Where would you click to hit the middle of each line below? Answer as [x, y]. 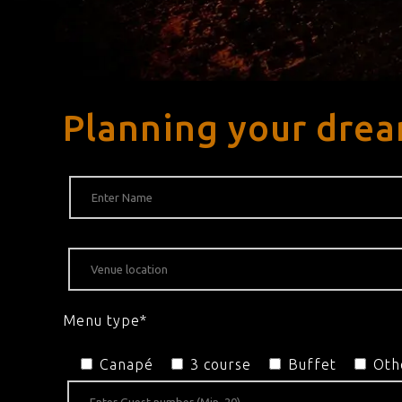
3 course [221, 365]
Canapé [127, 365]
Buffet [312, 365]
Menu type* [105, 321]
